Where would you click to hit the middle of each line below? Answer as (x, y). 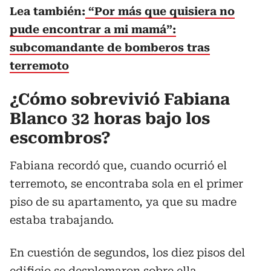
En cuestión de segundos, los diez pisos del (127, 252)
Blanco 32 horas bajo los (110, 118)
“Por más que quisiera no (160, 11)
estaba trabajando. (62, 220)
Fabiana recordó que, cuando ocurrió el (118, 165)
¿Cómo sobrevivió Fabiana (120, 99)
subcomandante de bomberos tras (110, 47)
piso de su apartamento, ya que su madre (123, 201)
